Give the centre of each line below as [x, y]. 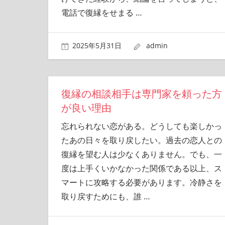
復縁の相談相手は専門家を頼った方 [141, 94]
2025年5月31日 [97, 46]
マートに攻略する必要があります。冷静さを [141, 182]
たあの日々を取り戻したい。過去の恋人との [141, 140]
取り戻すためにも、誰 [102, 196]
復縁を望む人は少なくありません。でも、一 [141, 154]
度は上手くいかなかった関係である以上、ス [141, 168]
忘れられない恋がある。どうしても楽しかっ [141, 126]
